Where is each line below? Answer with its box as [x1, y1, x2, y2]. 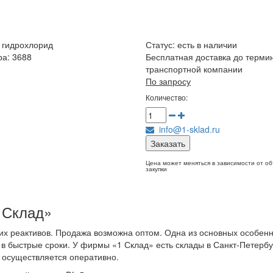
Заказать [150, 137, 185, 149]
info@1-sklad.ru [154, 123, 220, 135]
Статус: [145, 38, 177, 51]
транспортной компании [145, 63, 243, 75]
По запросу [145, 75, 191, 87]
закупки [145, 165, 167, 173]
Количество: [145, 92, 188, 102]
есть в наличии [177, 38, 237, 51]
